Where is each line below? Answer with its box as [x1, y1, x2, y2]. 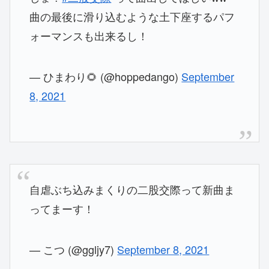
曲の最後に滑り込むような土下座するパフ [29, 8, 235, 25]
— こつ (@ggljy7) [29, 241, 118, 258]
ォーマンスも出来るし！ [29, 28, 149, 44]
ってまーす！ [29, 201, 95, 217]
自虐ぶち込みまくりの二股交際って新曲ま [29, 181, 235, 198]
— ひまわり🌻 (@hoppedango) [29, 68, 182, 85]
